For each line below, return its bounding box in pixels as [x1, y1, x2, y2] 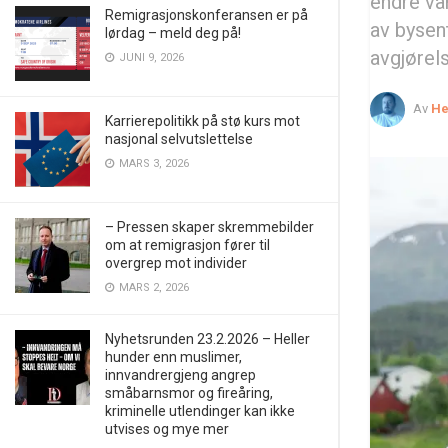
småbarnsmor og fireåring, [105, 385, 273, 401]
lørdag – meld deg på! [105, 25, 241, 41]
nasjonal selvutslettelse [105, 131, 253, 147]
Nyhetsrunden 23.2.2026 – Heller [105, 331, 310, 347]
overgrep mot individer [105, 255, 247, 271]
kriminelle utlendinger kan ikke [105, 403, 295, 419]
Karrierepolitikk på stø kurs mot [105, 113, 300, 129]
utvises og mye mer [105, 421, 229, 437]
